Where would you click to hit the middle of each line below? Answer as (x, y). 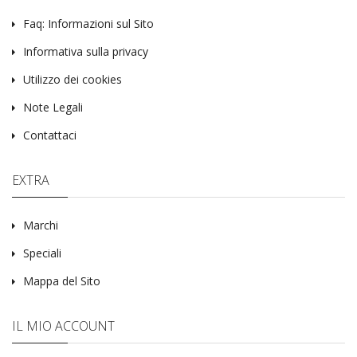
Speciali (42, 253)
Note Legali (53, 107)
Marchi (41, 225)
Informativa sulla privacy (86, 51)
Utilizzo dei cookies (73, 79)
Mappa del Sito (62, 281)
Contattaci (50, 135)
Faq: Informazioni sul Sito (88, 24)
